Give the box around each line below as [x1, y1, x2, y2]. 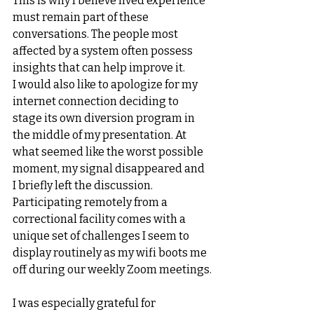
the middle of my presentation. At [13, 128, 189, 142]
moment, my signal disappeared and [13, 162, 207, 175]
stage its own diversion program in [13, 111, 197, 125]
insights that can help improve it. [13, 61, 185, 74]
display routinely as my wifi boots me [13, 246, 209, 259]
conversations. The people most [13, 27, 180, 41]
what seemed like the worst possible [13, 145, 205, 158]
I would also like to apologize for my [13, 78, 200, 91]
